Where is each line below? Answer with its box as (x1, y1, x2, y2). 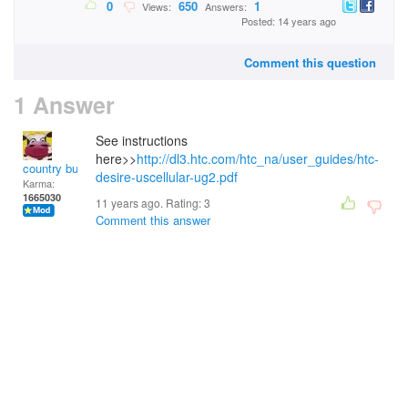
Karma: (23, 176, 55, 190)
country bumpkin (23, 159, 110, 177)
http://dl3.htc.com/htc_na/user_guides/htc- (137, 149, 379, 168)
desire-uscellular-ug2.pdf (96, 168, 238, 186)
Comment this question (244, 54, 376, 71)
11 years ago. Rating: (96, 195, 204, 210)
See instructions (96, 131, 188, 149)
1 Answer (14, 88, 115, 121)
